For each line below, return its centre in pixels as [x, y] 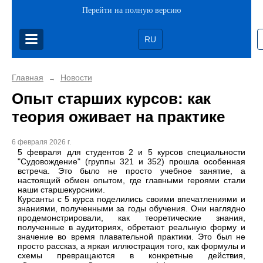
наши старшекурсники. [61, 190]
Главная [28, 77]
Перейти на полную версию [131, 10]
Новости [76, 77]
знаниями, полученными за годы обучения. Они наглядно [131, 209]
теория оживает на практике [118, 117]
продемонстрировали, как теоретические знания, [131, 218]
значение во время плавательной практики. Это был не [131, 237]
